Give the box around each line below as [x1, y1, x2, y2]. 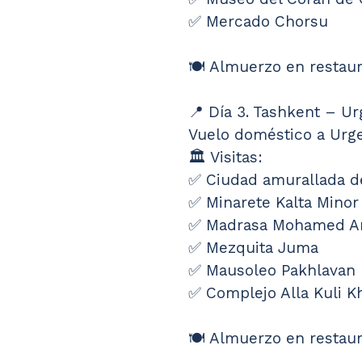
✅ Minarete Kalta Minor [188, 193, 359, 213]
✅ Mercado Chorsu [188, 12, 328, 32]
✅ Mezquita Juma [188, 238, 318, 258]
